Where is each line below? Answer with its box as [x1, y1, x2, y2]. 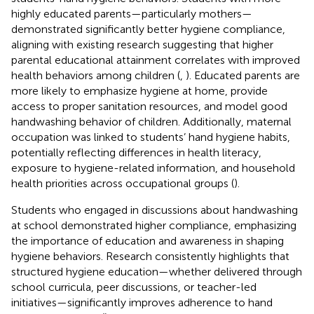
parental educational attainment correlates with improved [11, 53, 300, 67]
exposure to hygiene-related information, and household [11, 161, 295, 175]
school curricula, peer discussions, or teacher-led [11, 280, 257, 294]
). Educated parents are [186, 68, 300, 82]
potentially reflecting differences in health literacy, [11, 145, 261, 159]
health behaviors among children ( [11, 68, 180, 82]
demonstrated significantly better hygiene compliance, [11, 22, 285, 36]
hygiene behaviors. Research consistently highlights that [11, 249, 289, 263]
